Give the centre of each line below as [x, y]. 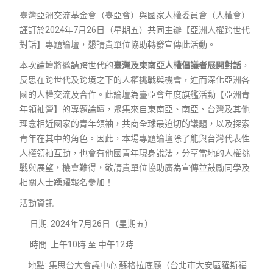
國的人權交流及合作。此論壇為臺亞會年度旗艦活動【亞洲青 [134, 94]
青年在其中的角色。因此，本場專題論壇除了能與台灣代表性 [134, 138]
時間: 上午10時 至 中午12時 [80, 244]
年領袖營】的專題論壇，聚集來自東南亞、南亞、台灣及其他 [134, 109]
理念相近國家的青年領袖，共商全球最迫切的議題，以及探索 [134, 123]
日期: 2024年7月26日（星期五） [90, 223]
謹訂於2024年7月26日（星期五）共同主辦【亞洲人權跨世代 [134, 30]
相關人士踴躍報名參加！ [66, 182]
